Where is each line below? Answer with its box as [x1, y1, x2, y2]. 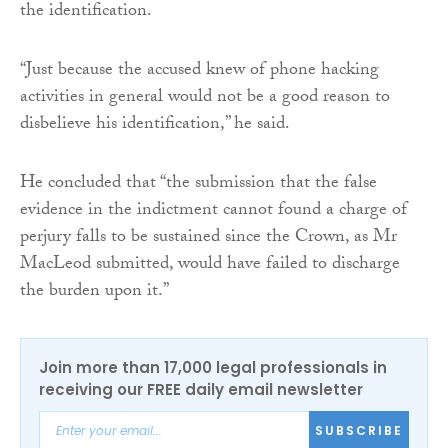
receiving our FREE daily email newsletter [39, 378, 363, 400]
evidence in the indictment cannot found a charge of [20, 195, 407, 227]
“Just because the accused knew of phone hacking [20, 55, 379, 87]
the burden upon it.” [20, 276, 169, 308]
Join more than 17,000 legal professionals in [39, 356, 387, 378]
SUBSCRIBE [315, 422, 403, 440]
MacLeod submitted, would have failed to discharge [20, 249, 400, 281]
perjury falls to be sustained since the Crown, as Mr [20, 222, 397, 254]
